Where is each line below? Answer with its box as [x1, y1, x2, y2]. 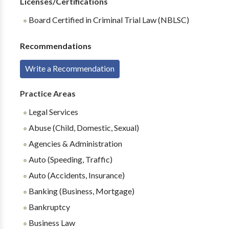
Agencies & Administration [27, 139, 122, 148]
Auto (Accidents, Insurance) [27, 170, 125, 180]
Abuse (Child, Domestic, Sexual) [27, 123, 139, 132]
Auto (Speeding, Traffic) [27, 154, 112, 164]
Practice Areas [19, 88, 76, 98]
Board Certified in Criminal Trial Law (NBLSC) [27, 15, 189, 25]
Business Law [27, 218, 75, 227]
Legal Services [27, 107, 78, 117]
